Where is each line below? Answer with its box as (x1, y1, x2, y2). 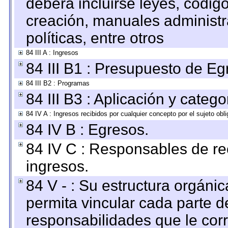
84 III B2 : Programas (26, 79, 90, 87)
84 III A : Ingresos (26, 49, 78, 56)
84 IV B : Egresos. (26, 121, 149, 138)
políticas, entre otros (26, 30, 164, 46)
